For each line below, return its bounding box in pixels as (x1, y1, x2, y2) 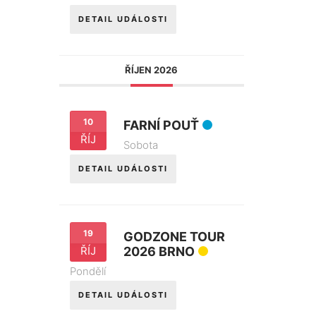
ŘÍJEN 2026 (125, 64, 178, 76)
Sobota (123, 138, 158, 152)
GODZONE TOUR (123, 229, 225, 245)
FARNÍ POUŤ (123, 118, 199, 133)
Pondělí (69, 265, 106, 279)
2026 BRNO (123, 244, 195, 260)
